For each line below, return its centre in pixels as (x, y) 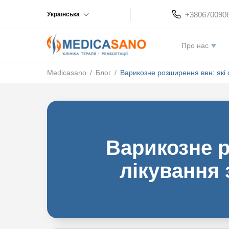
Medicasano (67, 73)
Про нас (195, 45)
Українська (63, 14)
